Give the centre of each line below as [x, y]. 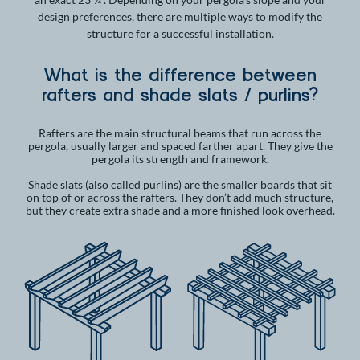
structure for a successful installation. [180, 33]
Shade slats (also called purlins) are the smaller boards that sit [180, 184]
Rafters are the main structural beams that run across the [180, 133]
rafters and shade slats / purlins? [180, 94]
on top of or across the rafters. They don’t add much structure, [180, 197]
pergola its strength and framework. [180, 159]
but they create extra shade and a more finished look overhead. [180, 210]
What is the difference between [180, 74]
